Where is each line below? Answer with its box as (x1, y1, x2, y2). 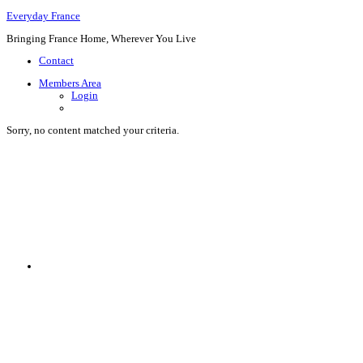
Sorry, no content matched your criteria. (6, 124, 179, 136)
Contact (39, 55, 74, 67)
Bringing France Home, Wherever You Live (6, 32, 196, 45)
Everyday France (6, 10, 80, 22)
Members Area (39, 78, 101, 90)
